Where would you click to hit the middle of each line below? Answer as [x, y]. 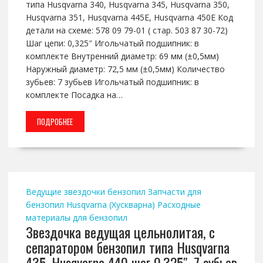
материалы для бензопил [76, 218]
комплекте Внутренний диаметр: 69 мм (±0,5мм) [122, 56]
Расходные [179, 205]
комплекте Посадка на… [74, 95]
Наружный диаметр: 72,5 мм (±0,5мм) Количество [125, 69]
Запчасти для [174, 192]
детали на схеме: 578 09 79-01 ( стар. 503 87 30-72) [127, 31]
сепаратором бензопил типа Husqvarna [127, 247]
